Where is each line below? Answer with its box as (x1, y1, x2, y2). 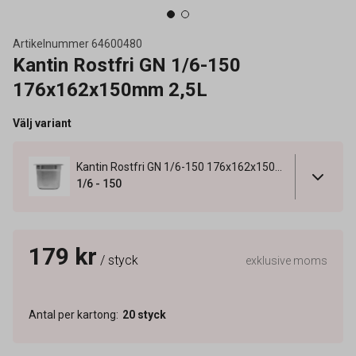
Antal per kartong (29, 308, 116, 321)
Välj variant (13, 117, 72, 130)
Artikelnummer (13, 37, 89, 50)
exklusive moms (246, 253, 327, 267)
